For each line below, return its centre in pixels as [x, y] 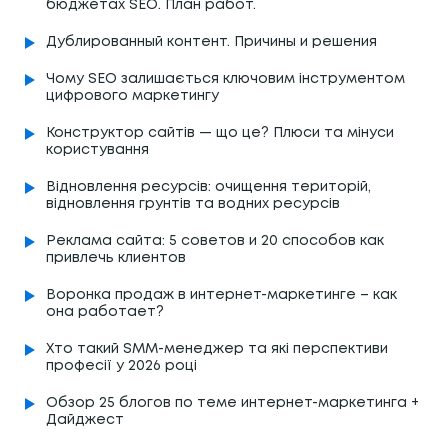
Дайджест [85, 419]
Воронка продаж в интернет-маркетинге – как [221, 294]
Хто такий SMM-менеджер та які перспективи [217, 348]
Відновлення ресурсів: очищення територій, [208, 186]
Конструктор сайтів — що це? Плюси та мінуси [220, 132]
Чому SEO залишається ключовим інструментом [225, 78]
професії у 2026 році [121, 365]
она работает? [105, 311]
